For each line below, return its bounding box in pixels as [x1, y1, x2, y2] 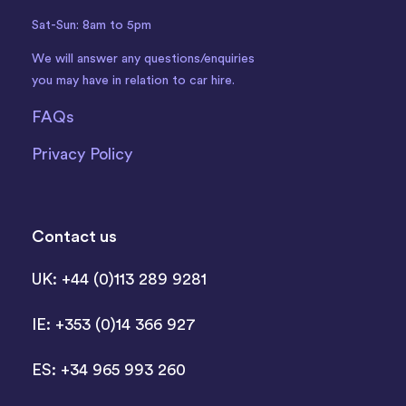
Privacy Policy [32, 146, 132, 163]
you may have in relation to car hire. [32, 74, 235, 88]
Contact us [32, 228, 117, 246]
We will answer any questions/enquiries [32, 53, 255, 66]
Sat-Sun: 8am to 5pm [32, 19, 151, 33]
